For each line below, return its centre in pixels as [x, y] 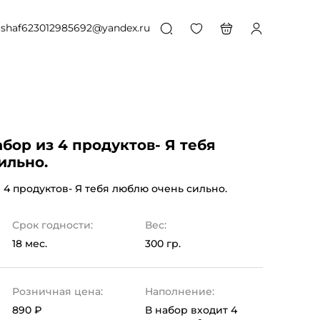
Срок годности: [53, 225]
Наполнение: [179, 292]
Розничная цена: [58, 292]
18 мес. [30, 244]
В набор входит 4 [191, 310]
